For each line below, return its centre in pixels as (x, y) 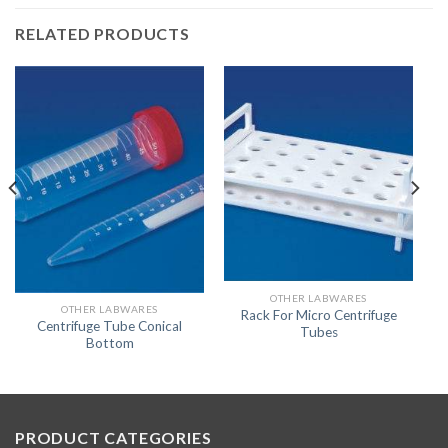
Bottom (109, 343)
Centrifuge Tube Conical (109, 326)
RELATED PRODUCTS (102, 33)
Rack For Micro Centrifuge (318, 314)
